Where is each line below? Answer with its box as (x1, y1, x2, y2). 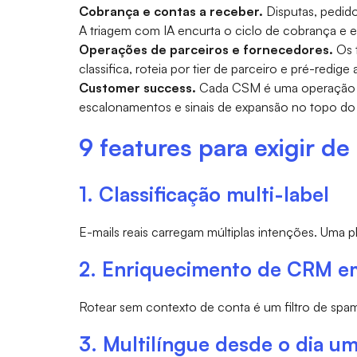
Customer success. (78, 79, 196, 96)
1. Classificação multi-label (78, 181, 329, 206)
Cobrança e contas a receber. (78, 2, 263, 19)
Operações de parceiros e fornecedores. (78, 41, 333, 57)
